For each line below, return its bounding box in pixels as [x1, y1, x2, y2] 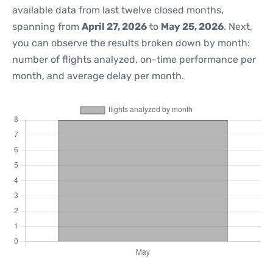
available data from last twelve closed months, [12, 4, 224, 16]
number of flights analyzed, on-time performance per [12, 54, 256, 65]
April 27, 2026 [82, 21, 147, 32]
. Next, [224, 21, 252, 32]
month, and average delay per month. [12, 70, 184, 82]
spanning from [12, 21, 82, 32]
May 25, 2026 [161, 21, 224, 32]
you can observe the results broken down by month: [12, 37, 250, 49]
